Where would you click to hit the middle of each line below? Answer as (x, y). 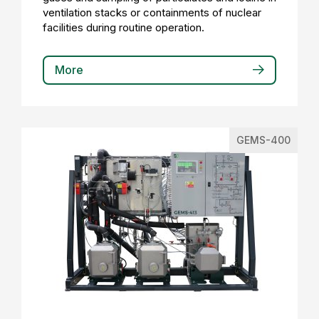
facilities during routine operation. (124, 27)
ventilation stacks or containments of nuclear (152, 12)
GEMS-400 (263, 140)
